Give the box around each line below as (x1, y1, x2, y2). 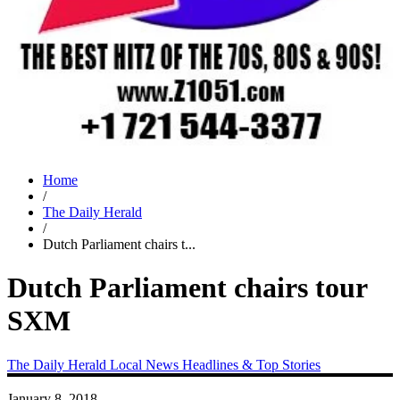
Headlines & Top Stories (182, 356, 321, 372)
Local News (110, 356, 182, 372)
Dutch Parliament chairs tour (7, 271, 367, 304)
